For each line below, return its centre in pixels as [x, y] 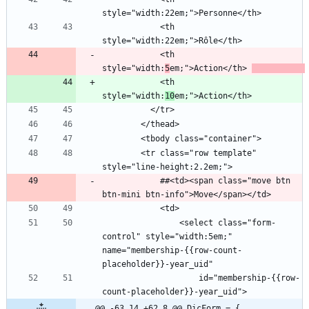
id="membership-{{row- [150, 278]
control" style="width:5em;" [167, 237]
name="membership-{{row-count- [172, 251]
